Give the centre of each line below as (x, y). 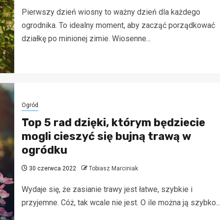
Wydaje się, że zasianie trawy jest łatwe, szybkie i (107, 190)
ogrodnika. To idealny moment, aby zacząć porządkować (118, 25)
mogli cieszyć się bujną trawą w (106, 137)
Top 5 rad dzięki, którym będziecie (113, 123)
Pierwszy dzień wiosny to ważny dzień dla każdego (111, 12)
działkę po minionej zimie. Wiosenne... (86, 38)
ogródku (44, 150)
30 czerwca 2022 (52, 169)
